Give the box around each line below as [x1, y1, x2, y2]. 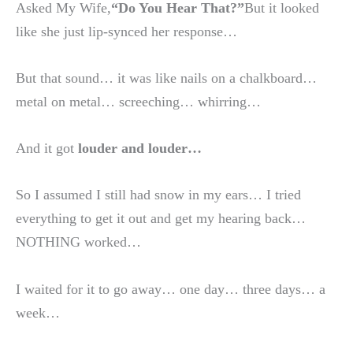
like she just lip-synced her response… [16, 23, 237, 39]
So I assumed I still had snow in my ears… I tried [16, 187, 301, 203]
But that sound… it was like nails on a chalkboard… [16, 70, 317, 87]
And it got [16, 140, 78, 157]
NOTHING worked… [16, 234, 141, 251]
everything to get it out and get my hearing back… [16, 210, 306, 227]
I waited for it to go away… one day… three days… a [16, 281, 325, 297]
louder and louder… [78, 140, 202, 157]
